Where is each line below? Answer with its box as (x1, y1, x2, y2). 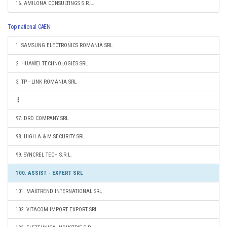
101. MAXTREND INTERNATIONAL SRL (16, 188, 102, 195)
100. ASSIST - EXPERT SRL (16, 170, 83, 176)
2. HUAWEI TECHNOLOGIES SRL (16, 60, 88, 67)
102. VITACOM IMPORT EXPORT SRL (16, 206, 97, 213)
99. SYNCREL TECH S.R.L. (16, 152, 72, 158)
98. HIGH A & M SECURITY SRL (16, 133, 85, 140)
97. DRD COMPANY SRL (16, 115, 68, 122)
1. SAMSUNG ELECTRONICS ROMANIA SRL (16, 42, 112, 49)
